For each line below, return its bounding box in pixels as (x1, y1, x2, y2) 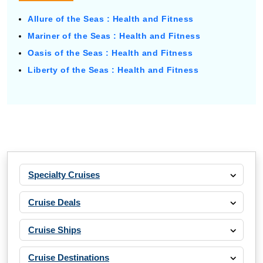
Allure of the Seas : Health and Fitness (28, 14, 194, 23)
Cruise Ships (28, 225, 81, 235)
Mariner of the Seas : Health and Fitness (28, 31, 200, 41)
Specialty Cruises (28, 170, 100, 180)
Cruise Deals (28, 197, 80, 207)
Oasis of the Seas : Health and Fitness (28, 48, 193, 58)
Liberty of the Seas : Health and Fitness (28, 65, 198, 75)
